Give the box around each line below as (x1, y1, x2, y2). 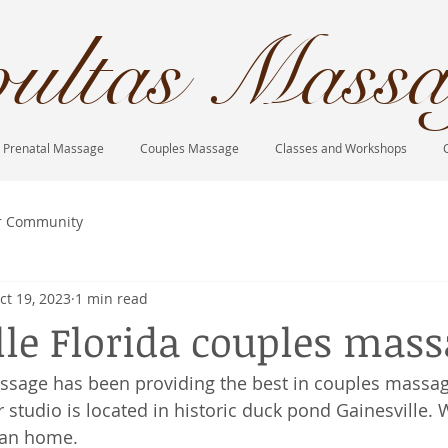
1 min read (75, 288, 148, 308)
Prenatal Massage (3, 140, 104, 156)
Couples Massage (140, 140, 239, 156)
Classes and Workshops (275, 140, 407, 156)
